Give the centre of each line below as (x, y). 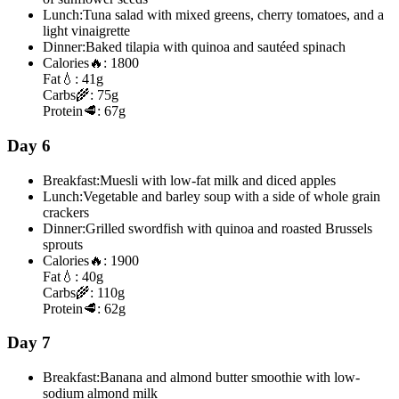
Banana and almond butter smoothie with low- (230, 378)
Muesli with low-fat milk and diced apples (218, 180)
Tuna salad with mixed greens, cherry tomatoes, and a (233, 15)
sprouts (63, 244)
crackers (66, 212)
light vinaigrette (86, 31)
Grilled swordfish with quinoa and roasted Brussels (229, 228)
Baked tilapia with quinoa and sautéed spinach (216, 47)
